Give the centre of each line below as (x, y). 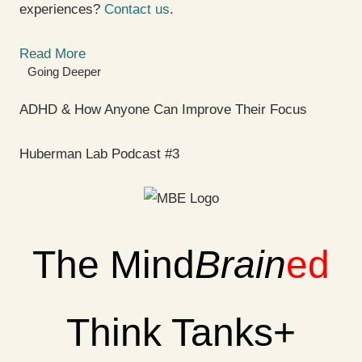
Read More (53, 53)
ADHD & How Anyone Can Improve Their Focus (163, 110)
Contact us (137, 10)
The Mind (114, 264)
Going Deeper (64, 71)
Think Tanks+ (181, 332)
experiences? (62, 10)
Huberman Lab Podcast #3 (99, 154)
